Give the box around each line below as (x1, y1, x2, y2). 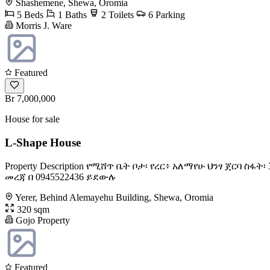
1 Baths (55, 10, 87, 20)
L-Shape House (5, 136, 81, 149)
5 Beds (14, 10, 43, 20)
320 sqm (14, 204, 49, 215)
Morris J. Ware (13, 20, 72, 31)
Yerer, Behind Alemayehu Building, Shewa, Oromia (15, 192, 213, 202)
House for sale (5, 114, 60, 125)
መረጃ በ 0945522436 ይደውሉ (5, 171, 116, 182)
